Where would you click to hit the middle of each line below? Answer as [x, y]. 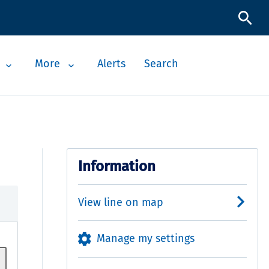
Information [116, 166]
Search [162, 64]
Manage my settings [146, 238]
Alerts [111, 64]
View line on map [120, 202]
